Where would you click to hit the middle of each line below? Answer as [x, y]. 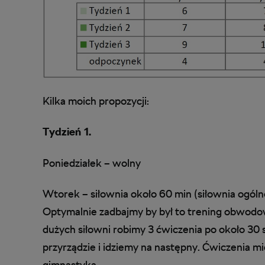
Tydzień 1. [67, 132]
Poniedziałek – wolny [92, 163]
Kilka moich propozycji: [96, 101]
